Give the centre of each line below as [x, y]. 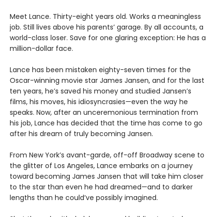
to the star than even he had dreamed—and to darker [101, 187]
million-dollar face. [41, 48]
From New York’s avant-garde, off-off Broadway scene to [107, 155]
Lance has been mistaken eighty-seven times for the [100, 70]
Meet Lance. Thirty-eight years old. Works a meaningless [105, 16]
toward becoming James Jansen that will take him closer [107, 176]
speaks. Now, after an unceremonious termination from [104, 112]
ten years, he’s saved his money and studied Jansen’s [101, 91]
